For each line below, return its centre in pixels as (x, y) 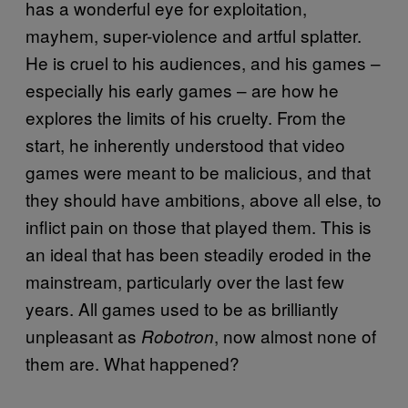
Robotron (178, 336)
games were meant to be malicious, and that (198, 171)
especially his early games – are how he (182, 89)
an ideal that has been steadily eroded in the (199, 253)
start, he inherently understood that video (185, 144)
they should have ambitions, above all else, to (204, 199)
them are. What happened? (133, 362)
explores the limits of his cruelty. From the (186, 117)
